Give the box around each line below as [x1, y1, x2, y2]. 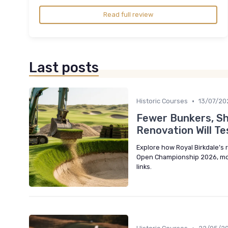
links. [136, 163, 152, 171]
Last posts [29, 60, 99, 76]
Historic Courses [136, 97, 188, 105]
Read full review [103, 11, 153, 19]
